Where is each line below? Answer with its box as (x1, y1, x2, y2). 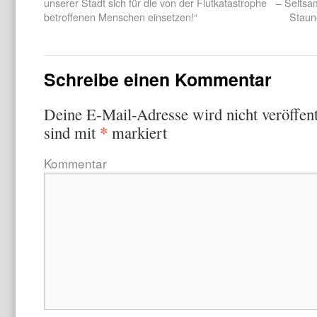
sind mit (44, 122, 100, 144)
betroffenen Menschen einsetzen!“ (44, 9, 197, 25)
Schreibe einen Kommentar (44, 67, 272, 93)
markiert (108, 122, 167, 144)
